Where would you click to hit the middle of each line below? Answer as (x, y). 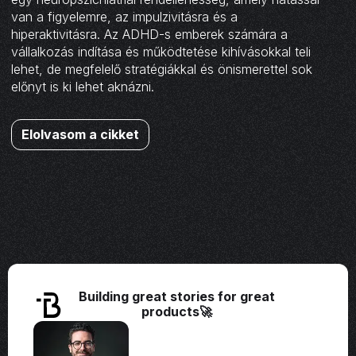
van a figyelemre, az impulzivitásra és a (125, 17)
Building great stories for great (176, 297)
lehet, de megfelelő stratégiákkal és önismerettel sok (162, 70)
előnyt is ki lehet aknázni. (83, 87)
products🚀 (176, 312)
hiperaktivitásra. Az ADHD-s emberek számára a (150, 35)
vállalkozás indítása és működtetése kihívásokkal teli (161, 52)
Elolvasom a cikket (81, 135)
